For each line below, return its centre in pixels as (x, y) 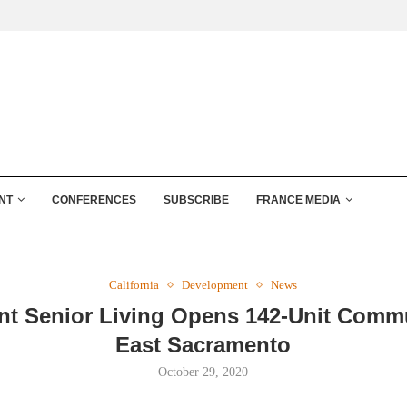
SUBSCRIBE (196, 200)
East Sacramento (203, 345)
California (134, 285)
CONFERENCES (94, 200)
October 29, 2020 (203, 372)
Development (215, 285)
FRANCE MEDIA (298, 200)
